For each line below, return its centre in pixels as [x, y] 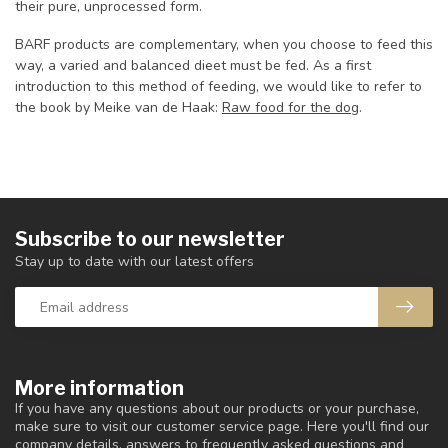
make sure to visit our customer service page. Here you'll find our [222, 427]
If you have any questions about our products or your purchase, [217, 409]
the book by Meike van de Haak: [118, 108]
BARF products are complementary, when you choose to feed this [224, 45]
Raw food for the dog [290, 108]
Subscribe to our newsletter [150, 239]
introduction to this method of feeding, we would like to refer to [218, 87]
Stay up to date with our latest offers [134, 262]
